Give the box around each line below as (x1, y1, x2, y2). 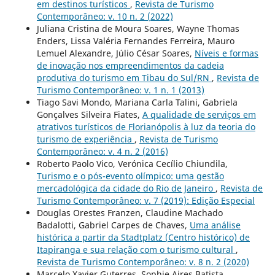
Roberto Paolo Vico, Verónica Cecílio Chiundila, (36, 157, 228, 169)
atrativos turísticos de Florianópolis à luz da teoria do (36, 120, 255, 133)
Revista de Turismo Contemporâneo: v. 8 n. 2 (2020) (36, 255, 249, 268)
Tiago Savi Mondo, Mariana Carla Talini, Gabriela (36, 96, 238, 108)
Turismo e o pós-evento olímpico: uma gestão (36, 169, 224, 182)
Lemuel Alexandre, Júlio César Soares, (36, 47, 195, 59)
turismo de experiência (36, 133, 134, 145)
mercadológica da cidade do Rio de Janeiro (36, 182, 215, 194)
